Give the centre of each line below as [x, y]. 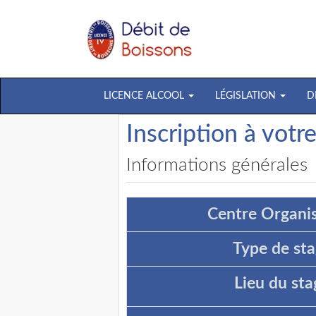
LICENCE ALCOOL [145, 96]
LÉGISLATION [247, 96]
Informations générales [217, 165]
